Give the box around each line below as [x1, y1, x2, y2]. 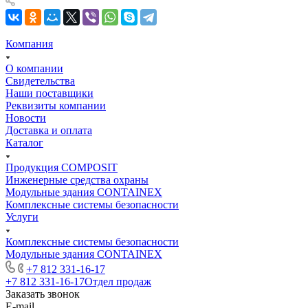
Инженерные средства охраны [5, 174, 148, 186]
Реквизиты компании [5, 100, 106, 112]
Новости [5, 112, 46, 124]
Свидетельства [5, 75, 75, 87]
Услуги [5, 211, 38, 223]
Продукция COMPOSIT [5, 162, 118, 174]
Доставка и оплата [5, 124, 92, 137]
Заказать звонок [5, 288, 80, 300]
